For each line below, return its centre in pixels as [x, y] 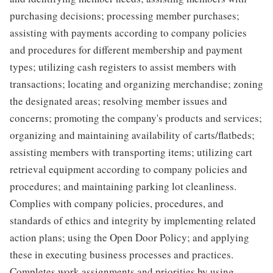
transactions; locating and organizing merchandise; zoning [136, 83]
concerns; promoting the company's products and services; [136, 118]
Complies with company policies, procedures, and [117, 203]
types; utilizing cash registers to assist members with [123, 66]
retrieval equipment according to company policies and [129, 169]
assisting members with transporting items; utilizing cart [131, 152]
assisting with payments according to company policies [128, 32]
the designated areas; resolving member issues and [119, 101]
